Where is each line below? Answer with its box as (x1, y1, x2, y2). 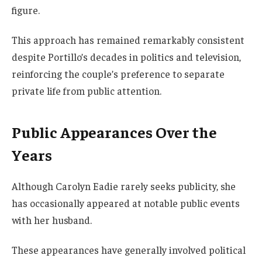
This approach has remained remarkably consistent (12, 33, 244, 47)
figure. (12, 3, 40, 16)
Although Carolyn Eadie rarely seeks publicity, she (12, 179, 236, 192)
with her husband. (12, 213, 92, 226)
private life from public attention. (12, 84, 161, 98)
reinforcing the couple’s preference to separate (12, 67, 225, 81)
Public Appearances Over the (12, 122, 217, 142)
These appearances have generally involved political (12, 243, 246, 257)
